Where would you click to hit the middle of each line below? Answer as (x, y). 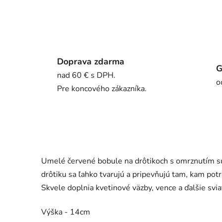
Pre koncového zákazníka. (102, 89)
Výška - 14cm (66, 212)
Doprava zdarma (91, 62)
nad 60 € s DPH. (86, 76)
